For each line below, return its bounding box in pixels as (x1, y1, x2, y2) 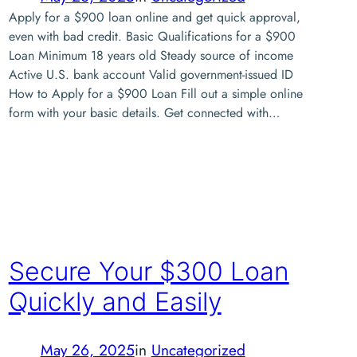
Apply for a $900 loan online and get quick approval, (8, 7, 300, 26)
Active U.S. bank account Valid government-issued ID (8, 65, 293, 84)
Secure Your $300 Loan (8, 256, 289, 288)
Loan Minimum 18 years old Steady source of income (8, 45, 293, 65)
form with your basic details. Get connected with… (8, 103, 280, 122)
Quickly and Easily (8, 286, 222, 318)
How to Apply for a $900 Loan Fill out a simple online (8, 84, 303, 103)
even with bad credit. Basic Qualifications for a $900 (8, 26, 296, 45)
